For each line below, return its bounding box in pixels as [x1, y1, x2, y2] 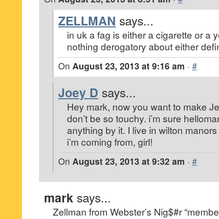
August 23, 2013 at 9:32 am [72, 155, 185, 167]
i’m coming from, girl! [67, 135, 153, 148]
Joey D [58, 84, 98, 101]
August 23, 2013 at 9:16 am [72, 60, 185, 72]
